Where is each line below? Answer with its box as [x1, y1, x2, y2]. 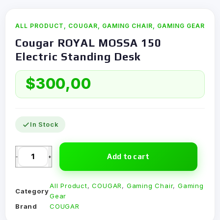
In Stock [30, 120, 59, 128]
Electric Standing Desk [15, 50, 140, 63]
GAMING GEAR [157, 22, 205, 29]
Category [15, 187, 49, 195]
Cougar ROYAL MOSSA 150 [15, 36, 162, 49]
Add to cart [107, 152, 150, 161]
